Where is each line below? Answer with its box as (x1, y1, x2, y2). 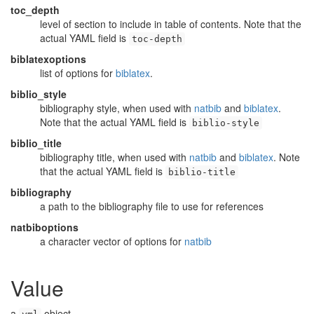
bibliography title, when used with (40, 150, 189, 164)
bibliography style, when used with (40, 101, 194, 115)
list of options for (40, 66, 116, 80)
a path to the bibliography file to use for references (40, 199, 264, 213)
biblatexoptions (11, 52, 86, 66)
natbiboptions (11, 220, 78, 234)
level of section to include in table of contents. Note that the (40, 17, 301, 31)
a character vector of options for (40, 234, 184, 248)
